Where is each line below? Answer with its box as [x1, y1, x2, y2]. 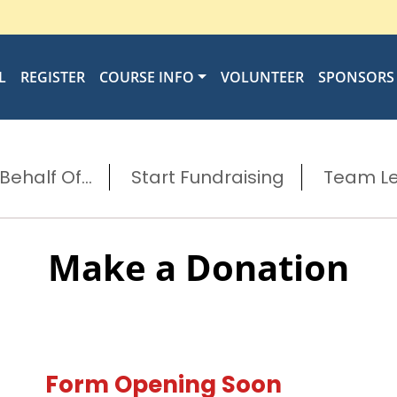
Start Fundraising [130, 165, 284, 190]
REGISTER [19, 67, 85, 87]
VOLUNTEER [220, 67, 304, 87]
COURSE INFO [98, 67, 194, 87]
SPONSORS [317, 67, 394, 87]
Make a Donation [48, 243, 349, 292]
